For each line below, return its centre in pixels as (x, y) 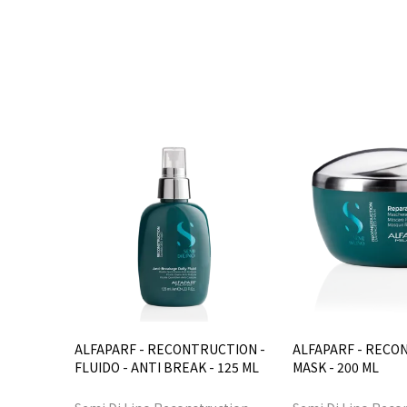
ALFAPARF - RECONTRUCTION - (170, 349)
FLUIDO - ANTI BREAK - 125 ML (167, 367)
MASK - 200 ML (336, 367)
